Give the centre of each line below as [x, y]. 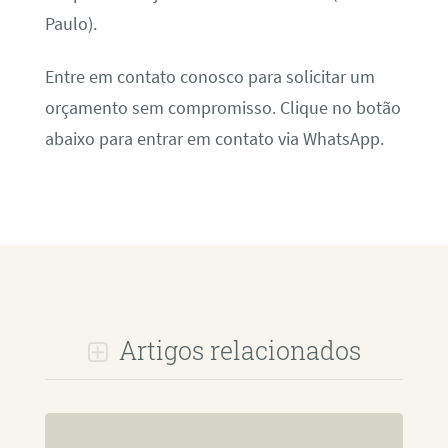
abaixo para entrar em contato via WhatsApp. [214, 139]
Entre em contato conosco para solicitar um [209, 77]
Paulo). [70, 23]
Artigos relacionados [236, 351]
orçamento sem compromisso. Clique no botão [222, 108]
